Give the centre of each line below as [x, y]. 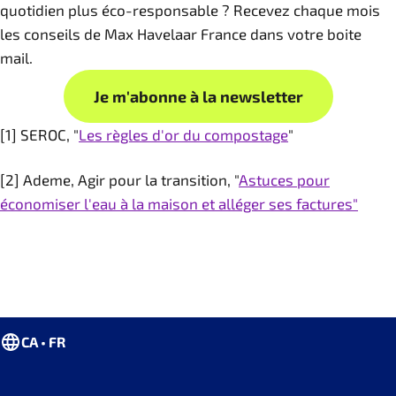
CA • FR [43, 342]
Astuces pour [284, 179]
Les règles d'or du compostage [183, 134]
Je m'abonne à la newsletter [198, 96]
